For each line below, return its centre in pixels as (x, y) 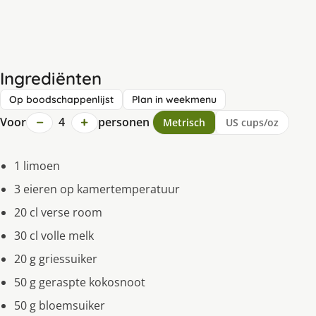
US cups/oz (252, 123)
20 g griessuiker (56, 259)
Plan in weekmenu (174, 100)
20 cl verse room (58, 213)
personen (123, 122)
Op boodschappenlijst (61, 100)
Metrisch (184, 123)
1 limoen (37, 166)
